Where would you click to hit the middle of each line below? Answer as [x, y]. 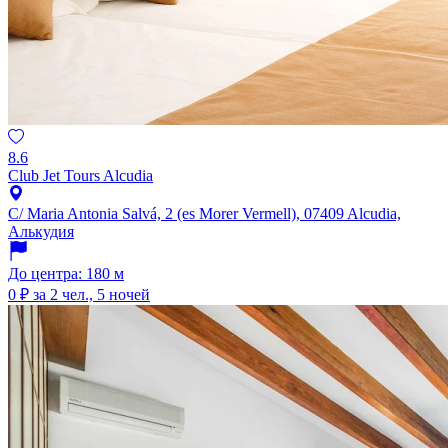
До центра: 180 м [66, 274]
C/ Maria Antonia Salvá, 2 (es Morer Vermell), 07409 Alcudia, [204, 214]
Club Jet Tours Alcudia [80, 176]
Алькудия [41, 232]
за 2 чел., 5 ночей [91, 295]
